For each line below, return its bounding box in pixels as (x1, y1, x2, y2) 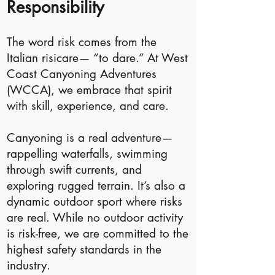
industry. (7, 258, 50, 273)
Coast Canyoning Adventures (7, 66, 157, 82)
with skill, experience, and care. (7, 98, 169, 114)
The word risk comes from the (7, 34, 157, 50)
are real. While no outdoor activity (7, 210, 183, 225)
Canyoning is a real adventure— (7, 130, 173, 145)
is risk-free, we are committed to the (7, 226, 188, 241)
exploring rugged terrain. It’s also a (7, 178, 185, 193)
